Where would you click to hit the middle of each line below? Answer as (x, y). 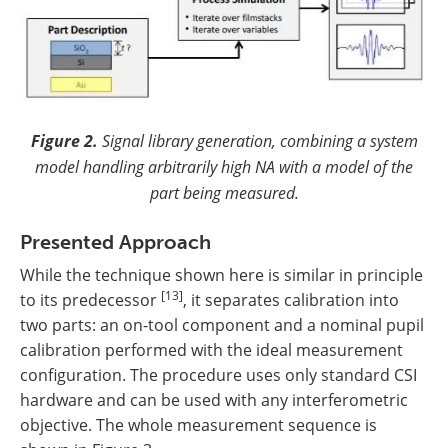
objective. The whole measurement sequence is (198, 424)
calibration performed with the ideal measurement (211, 349)
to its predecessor (90, 299)
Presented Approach (115, 241)
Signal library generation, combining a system (259, 140)
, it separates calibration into (291, 299)
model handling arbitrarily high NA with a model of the (224, 166)
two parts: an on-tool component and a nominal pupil (222, 324)
